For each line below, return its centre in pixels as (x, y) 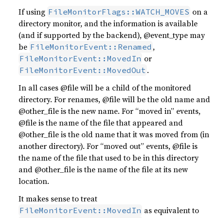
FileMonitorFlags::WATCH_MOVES (119, 12)
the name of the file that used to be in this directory (109, 158)
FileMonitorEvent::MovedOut (83, 70)
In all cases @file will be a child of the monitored (105, 88)
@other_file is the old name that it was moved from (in (114, 134)
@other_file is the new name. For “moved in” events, (110, 111)
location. (34, 181)
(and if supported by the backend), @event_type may (112, 35)
